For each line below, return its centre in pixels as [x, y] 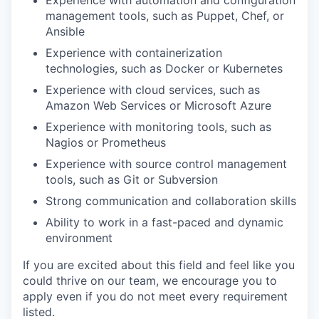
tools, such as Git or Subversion [132, 179]
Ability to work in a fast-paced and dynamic [164, 222]
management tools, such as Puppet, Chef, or [165, 15]
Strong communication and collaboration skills [171, 200]
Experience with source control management [166, 163]
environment [79, 237]
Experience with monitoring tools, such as [158, 126]
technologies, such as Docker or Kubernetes [164, 68]
